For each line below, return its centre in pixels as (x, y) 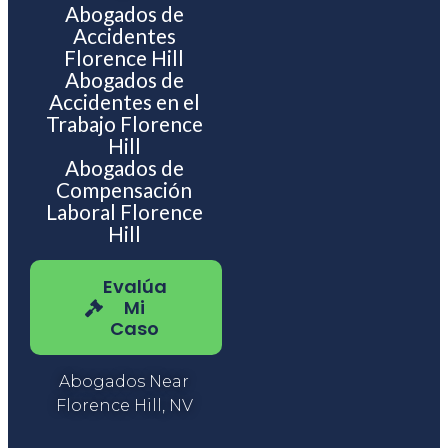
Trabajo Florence (124, 124)
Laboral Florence (124, 212)
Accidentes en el (124, 102)
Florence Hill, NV (124, 406)
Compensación (124, 190)
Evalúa (134, 287)
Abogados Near (124, 382)
